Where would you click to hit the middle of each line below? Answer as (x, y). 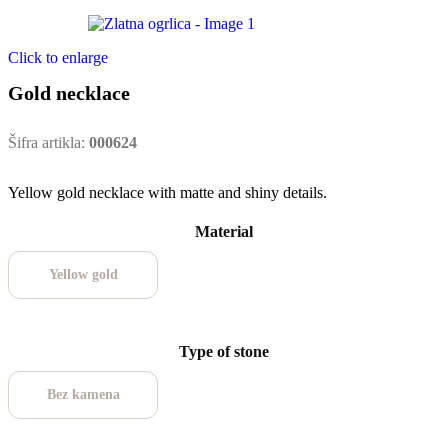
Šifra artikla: (48, 143)
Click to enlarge (58, 58)
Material (224, 232)
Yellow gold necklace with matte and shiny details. (167, 193)
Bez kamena (83, 395)
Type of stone (224, 352)
